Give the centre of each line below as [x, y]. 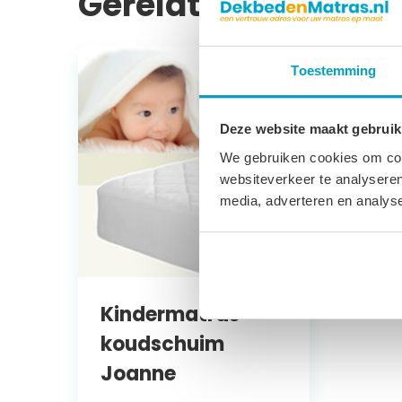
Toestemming [334, 70]
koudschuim [162, 345]
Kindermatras [170, 315]
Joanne [138, 374]
